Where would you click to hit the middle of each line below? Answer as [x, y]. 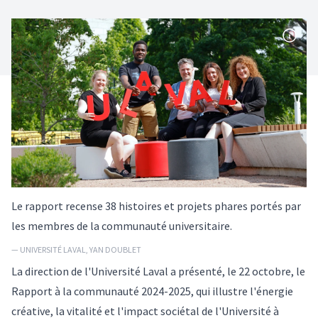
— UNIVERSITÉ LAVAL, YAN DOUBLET [76, 249]
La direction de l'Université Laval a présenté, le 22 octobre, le [158, 271]
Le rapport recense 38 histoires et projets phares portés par [156, 205]
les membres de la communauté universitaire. [122, 225]
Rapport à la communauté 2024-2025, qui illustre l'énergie [152, 291]
